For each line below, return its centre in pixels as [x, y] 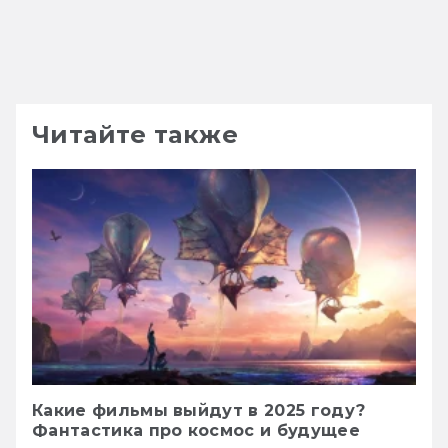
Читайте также [135, 135]
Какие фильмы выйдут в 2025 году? [199, 411]
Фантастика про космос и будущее [196, 431]
